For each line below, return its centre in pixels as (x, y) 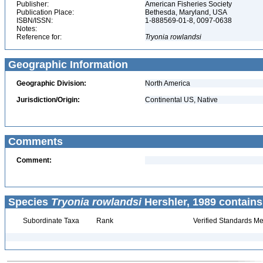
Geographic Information (67, 65)
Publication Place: (45, 12)
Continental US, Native (181, 100)
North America (168, 83)
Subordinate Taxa (50, 221)
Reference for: (39, 37)
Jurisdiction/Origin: (48, 100)
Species (28, 202)
